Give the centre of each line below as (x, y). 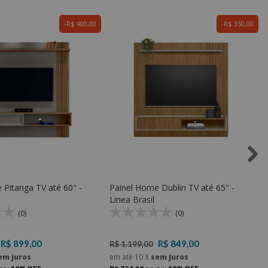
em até (122, 257)
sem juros (169, 257)
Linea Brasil (132, 200)
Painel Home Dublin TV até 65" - (172, 188)
